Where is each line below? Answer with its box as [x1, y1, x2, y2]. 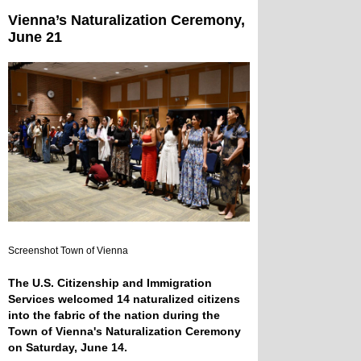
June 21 [8, 28, 62, 45]
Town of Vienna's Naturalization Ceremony [8, 324, 241, 338]
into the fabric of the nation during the [8, 308, 220, 322]
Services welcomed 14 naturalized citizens [8, 292, 240, 305]
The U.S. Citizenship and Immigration [8, 276, 212, 289]
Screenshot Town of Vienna [8, 244, 128, 256]
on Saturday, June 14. [8, 340, 131, 354]
